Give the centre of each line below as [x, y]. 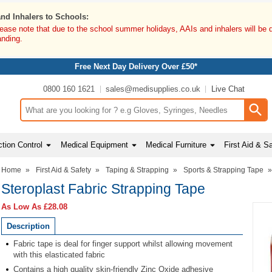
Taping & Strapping [137, 170]
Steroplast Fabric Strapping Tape [103, 189]
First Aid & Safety [63, 170]
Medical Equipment [94, 144]
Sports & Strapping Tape [223, 170]
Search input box [51, 115]
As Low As [22, 206]
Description [28, 226]
